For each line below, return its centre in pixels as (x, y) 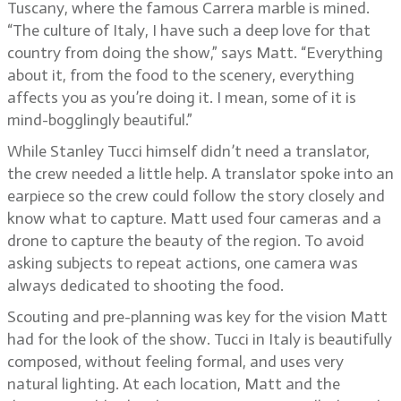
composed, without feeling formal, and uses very (175, 362)
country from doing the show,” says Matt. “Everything (195, 53)
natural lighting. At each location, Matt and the (174, 384)
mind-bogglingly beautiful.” (100, 120)
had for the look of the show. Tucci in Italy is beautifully (200, 339)
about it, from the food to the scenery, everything (181, 75)
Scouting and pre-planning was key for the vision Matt (197, 317)
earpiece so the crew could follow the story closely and (196, 196)
